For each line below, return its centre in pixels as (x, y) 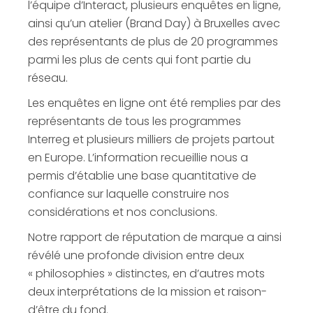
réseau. (48, 78)
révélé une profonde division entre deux (136, 256)
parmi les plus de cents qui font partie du (139, 60)
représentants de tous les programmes (134, 122)
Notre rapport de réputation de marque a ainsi (155, 238)
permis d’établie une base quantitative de (142, 176)
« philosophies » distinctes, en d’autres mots (146, 274)
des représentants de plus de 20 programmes (153, 42)
